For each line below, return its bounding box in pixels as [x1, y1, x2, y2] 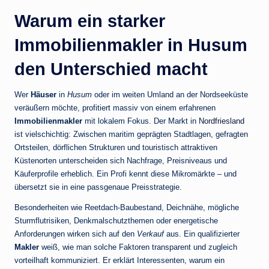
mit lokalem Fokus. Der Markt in [82, 116, 199, 126]
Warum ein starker [14, 11, 165, 31]
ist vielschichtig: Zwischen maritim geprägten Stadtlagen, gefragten [14, 130, 248, 139]
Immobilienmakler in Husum [14, 35, 247, 55]
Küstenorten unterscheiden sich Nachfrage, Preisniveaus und [14, 156, 227, 166]
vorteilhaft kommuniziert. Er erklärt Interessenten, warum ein [14, 256, 225, 265]
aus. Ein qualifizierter [164, 229, 240, 239]
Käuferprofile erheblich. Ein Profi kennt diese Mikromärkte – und [14, 169, 237, 179]
